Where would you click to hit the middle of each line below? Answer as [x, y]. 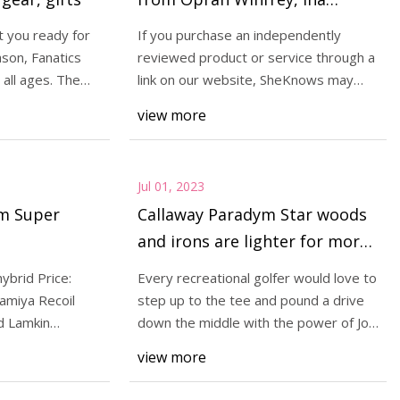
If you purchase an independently [239, 35]
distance [170, 268]
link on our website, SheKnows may [245, 80]
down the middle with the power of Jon [256, 322]
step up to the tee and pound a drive [250, 300]
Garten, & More [196, 25]
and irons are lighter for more [253, 242]
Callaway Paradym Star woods [252, 215]
